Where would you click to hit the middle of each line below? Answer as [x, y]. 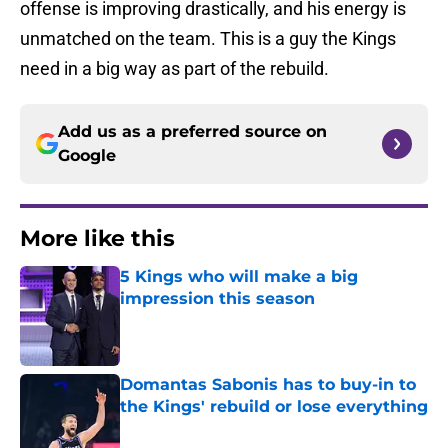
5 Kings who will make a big [239, 277]
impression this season [217, 299]
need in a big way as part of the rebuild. [174, 69]
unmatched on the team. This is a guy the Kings [208, 39]
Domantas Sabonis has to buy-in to [268, 385]
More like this [97, 239]
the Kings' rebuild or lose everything [274, 407]
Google [87, 156]
